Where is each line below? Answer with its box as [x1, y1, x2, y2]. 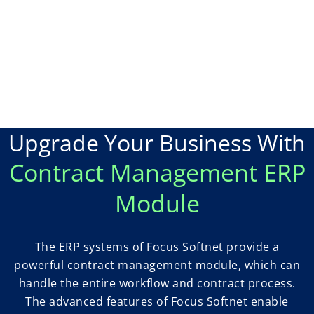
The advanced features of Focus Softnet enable [25, 294, 289, 310]
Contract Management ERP [8, 156, 306, 189]
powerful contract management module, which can [14, 257, 300, 273]
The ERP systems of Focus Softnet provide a [34, 239, 280, 255]
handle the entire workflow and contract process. [18, 275, 296, 292]
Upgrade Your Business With [8, 128, 306, 158]
